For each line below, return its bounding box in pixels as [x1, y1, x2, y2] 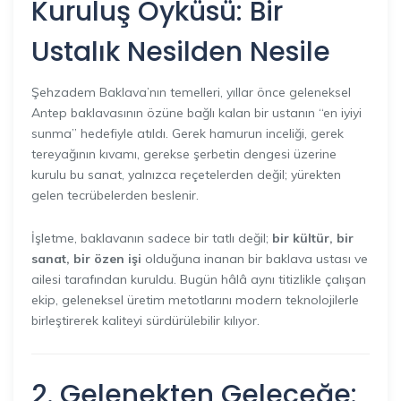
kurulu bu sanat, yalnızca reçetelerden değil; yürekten [31, 166, 341, 183]
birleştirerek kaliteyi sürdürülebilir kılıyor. [31, 312, 260, 328]
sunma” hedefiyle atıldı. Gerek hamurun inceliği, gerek [31, 125, 344, 141]
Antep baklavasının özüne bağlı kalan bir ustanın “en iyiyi [31, 105, 362, 121]
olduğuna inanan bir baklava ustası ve [141, 251, 368, 267]
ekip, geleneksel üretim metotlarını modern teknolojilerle [31, 292, 359, 308]
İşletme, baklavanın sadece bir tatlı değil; [31, 230, 272, 246]
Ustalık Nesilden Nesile [31, 32, 330, 71]
